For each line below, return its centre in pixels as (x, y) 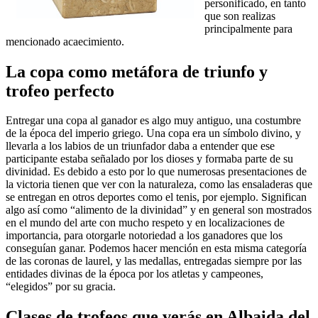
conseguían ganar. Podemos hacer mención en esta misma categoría (156, 248)
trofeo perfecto (60, 91)
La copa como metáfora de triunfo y (137, 71)
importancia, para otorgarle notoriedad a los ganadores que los (144, 236)
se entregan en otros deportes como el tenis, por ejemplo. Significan (156, 197)
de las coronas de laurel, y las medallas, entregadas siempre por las (154, 261)
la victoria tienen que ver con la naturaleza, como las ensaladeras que (159, 185)
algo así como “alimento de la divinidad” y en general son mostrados (159, 210)
